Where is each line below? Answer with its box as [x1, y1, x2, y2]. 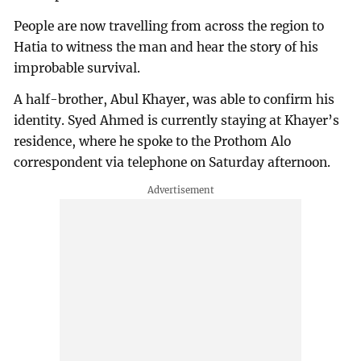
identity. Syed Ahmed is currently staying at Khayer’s [14, 113, 340, 129]
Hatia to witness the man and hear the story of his [14, 39, 319, 55]
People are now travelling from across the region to [14, 18, 325, 34]
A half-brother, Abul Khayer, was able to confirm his [14, 92, 335, 108]
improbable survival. [14, 60, 141, 76]
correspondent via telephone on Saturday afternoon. [14, 155, 331, 171]
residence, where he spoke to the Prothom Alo [14, 134, 292, 150]
